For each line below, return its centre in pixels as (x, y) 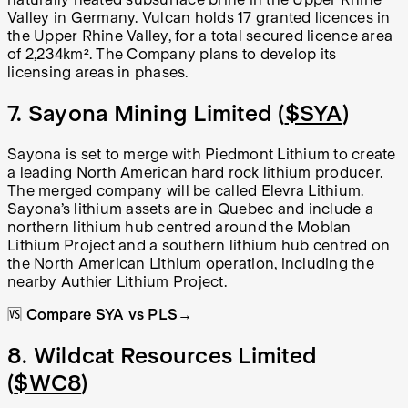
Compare (61, 315)
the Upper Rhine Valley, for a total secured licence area (200, 36)
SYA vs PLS (136, 315)
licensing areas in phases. (98, 73)
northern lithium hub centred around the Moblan (179, 228)
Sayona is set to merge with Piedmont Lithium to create (202, 155)
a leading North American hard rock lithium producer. (195, 173)
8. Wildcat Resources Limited (162, 355)
